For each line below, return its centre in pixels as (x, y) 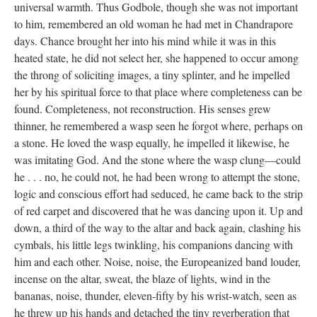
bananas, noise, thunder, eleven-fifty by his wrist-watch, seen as (155, 295)
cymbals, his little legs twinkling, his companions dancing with (154, 244)
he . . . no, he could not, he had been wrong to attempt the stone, (157, 177)
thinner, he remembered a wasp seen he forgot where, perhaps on (158, 126)
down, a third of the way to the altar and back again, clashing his (157, 227)
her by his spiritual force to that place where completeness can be (158, 92)
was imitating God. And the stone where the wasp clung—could (157, 160)
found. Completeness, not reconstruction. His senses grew (143, 109)
